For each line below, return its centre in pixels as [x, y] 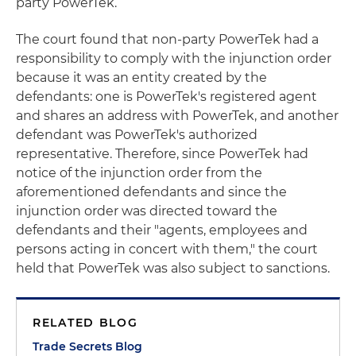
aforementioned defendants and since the [151, 192]
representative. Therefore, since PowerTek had [162, 153]
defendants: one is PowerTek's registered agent [166, 96]
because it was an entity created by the [141, 77]
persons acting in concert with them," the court [167, 249]
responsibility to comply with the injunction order [174, 58]
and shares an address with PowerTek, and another [177, 115]
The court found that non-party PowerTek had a [167, 39]
